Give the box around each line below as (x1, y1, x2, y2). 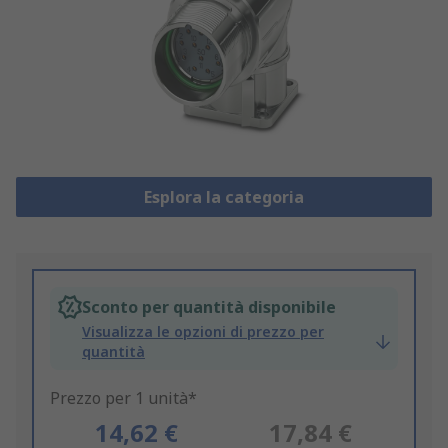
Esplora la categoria (143, 186, 304, 209)
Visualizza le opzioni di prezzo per (82, 322, 324, 342)
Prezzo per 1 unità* (50, 387, 197, 410)
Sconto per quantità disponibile (82, 296, 336, 319)
